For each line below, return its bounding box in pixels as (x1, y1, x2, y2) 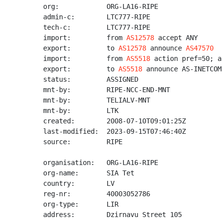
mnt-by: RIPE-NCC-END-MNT (43, 86, 170, 94)
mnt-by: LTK (43, 107, 118, 114)
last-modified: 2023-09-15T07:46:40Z (43, 127, 186, 135)
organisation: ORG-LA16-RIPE (43, 159, 158, 166)
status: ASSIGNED (43, 75, 138, 83)
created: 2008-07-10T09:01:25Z (43, 117, 186, 125)
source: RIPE (43, 138, 122, 146)
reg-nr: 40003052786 (43, 190, 150, 198)
